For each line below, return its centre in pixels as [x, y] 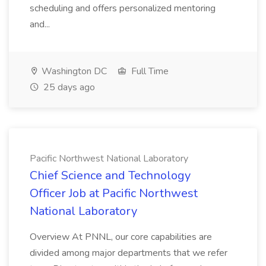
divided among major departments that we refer [129, 253]
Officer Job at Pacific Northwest [114, 193]
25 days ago [68, 87]
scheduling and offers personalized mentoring [123, 8]
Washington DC [73, 71]
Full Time [149, 71]
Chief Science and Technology [110, 175]
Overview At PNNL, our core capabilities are [121, 237]
